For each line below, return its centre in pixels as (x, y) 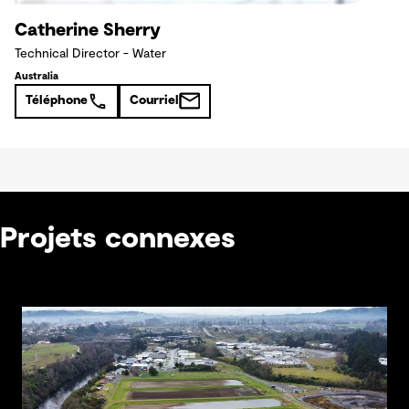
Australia (37, 76)
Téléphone (57, 101)
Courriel (155, 101)
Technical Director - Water (90, 53)
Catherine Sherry (88, 30)
